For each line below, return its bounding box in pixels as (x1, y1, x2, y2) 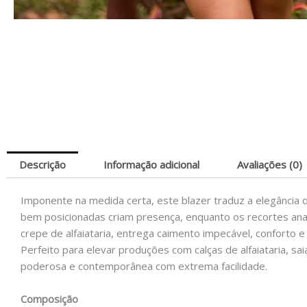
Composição (21, 291, 78, 306)
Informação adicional (103, 157, 199, 171)
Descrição (19, 157, 66, 171)
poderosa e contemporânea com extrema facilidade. (21, 258, 267, 273)
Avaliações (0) (237, 157, 302, 171)
